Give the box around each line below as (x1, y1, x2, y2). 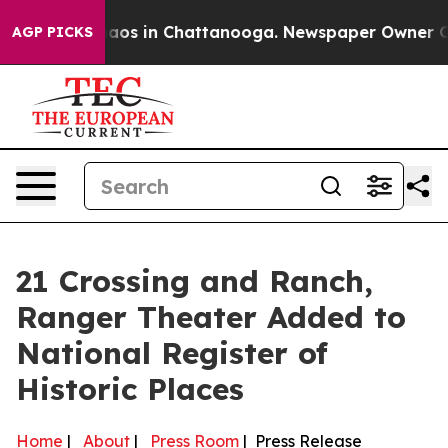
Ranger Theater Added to (16, 298, 406, 336)
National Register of (16, 334, 328, 372)
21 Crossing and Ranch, (16, 262, 373, 300)
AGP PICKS (12, 23, 93, 41)
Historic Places (16, 370, 244, 408)
